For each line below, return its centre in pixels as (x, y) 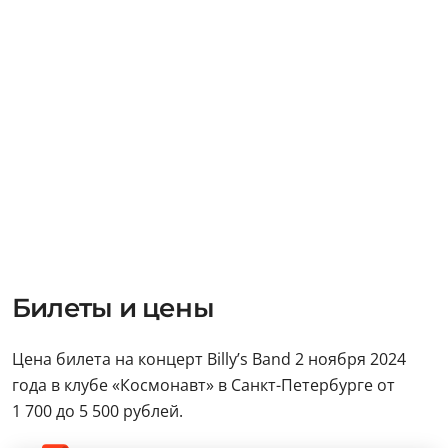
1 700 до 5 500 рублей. (97, 410)
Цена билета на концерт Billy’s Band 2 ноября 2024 (209, 358)
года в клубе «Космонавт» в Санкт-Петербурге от (203, 384)
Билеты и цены (113, 307)
